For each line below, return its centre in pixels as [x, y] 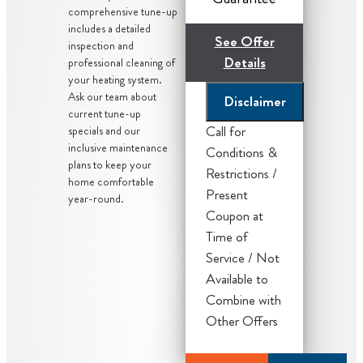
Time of [227, 237]
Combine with [244, 301]
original [244, 342]
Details [244, 63]
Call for [226, 132]
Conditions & [242, 153]
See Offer [244, 42]
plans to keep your [110, 165]
